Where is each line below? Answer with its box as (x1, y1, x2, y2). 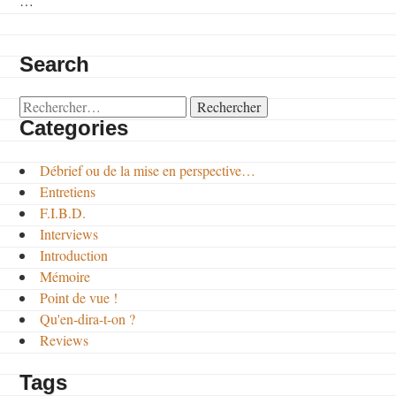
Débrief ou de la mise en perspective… (40, 160, 256, 179)
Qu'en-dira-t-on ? (40, 308, 136, 328)
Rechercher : (19, 95, 91, 115)
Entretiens (40, 181, 96, 201)
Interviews (40, 224, 99, 243)
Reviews (40, 330, 89, 349)
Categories (19, 115, 129, 140)
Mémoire (40, 266, 91, 286)
